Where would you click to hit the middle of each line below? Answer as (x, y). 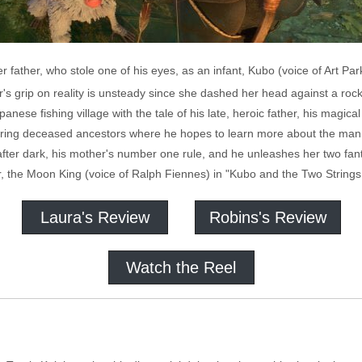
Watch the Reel (181, 267)
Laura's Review (95, 217)
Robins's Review (267, 217)
